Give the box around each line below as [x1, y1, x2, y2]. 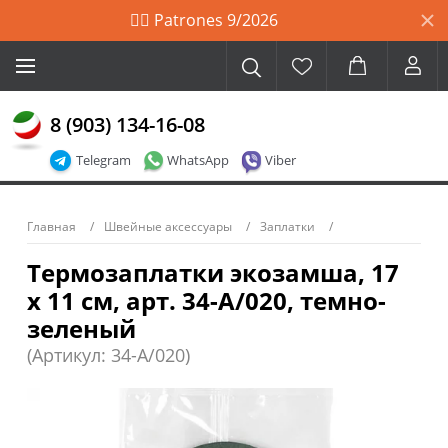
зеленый [27, 312, 136, 345]
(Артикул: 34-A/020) [27, 343, 190, 367]
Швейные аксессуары [104, 218, 232, 235]
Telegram [76, 151, 131, 169]
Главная [27, 218, 76, 235]
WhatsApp [167, 151, 229, 169]
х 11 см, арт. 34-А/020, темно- [27, 284, 386, 317]
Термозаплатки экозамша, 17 [27, 256, 399, 289]
